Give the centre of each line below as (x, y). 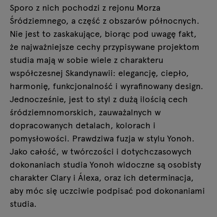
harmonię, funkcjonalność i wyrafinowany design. (107, 85)
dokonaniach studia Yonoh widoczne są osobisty (105, 164)
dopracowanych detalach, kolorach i (83, 125)
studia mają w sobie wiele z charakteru (86, 59)
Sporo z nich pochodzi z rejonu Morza (85, 7)
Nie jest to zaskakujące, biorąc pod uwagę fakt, (103, 33)
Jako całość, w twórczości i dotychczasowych (101, 151)
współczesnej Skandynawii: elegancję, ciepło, (99, 72)
